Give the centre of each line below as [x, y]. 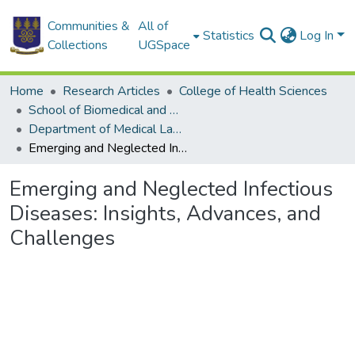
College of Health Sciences [253, 91]
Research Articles [111, 91]
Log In [319, 36]
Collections [77, 45]
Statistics [229, 36]
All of [153, 26]
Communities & [88, 26]
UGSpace [164, 45]
